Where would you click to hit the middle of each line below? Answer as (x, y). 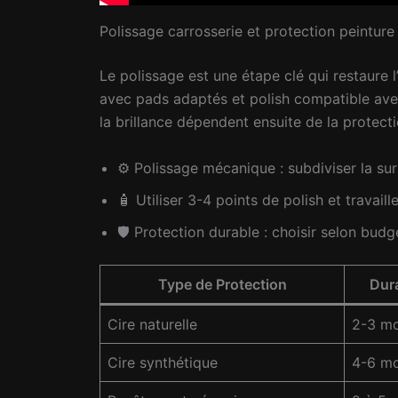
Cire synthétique (163, 362)
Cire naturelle (152, 324)
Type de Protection (222, 284)
